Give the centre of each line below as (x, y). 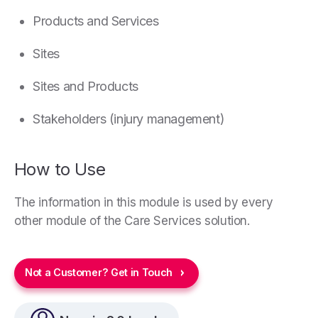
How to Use (60, 170)
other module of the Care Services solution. (132, 221)
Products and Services (96, 21)
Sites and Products (86, 87)
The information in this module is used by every (144, 203)
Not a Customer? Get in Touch (99, 272)
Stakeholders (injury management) (129, 119)
